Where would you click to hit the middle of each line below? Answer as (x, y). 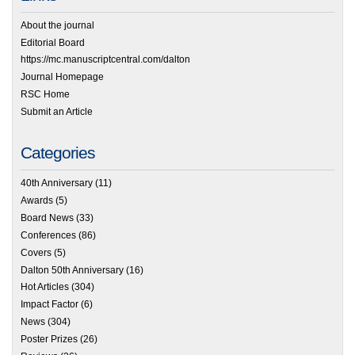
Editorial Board (53, 42)
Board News (47, 218)
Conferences (48, 235)
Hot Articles (45, 287)
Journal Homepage (62, 77)
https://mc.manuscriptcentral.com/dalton (105, 60)
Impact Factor (50, 305)
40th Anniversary (57, 183)
